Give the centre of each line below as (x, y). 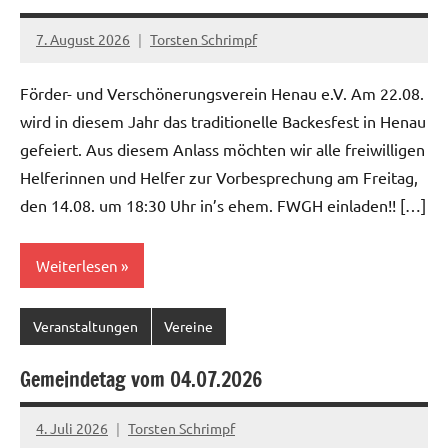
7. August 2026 (83, 39)
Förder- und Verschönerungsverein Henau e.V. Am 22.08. (222, 92)
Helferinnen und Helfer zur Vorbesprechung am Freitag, (219, 176)
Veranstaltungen (85, 326)
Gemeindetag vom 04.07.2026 (141, 379)
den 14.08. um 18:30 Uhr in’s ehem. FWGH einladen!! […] (223, 204)
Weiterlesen (77, 265)
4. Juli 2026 (72, 428)
